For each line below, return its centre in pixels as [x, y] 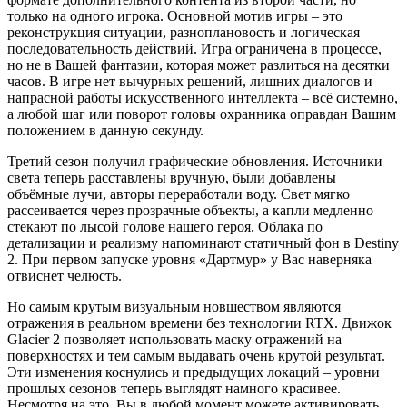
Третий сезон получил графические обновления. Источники [195, 161]
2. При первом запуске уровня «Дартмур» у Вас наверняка [189, 259]
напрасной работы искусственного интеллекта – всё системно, [203, 97]
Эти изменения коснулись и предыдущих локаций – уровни [194, 372]
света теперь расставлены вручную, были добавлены [172, 177]
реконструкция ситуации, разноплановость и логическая [184, 32]
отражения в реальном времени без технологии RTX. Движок [199, 323]
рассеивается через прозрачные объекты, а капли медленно [190, 210]
